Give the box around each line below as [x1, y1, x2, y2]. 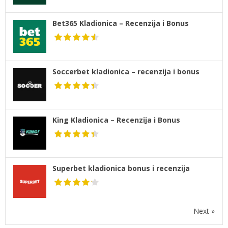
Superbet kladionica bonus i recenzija [52, 163, 190, 174]
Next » [193, 206, 215, 216]
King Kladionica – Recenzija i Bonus [52, 115, 180, 125]
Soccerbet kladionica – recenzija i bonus [52, 67, 199, 77]
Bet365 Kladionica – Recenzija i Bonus [52, 18, 189, 28]
